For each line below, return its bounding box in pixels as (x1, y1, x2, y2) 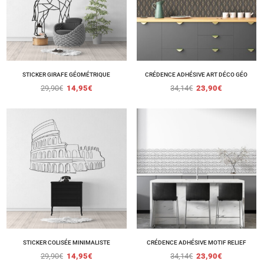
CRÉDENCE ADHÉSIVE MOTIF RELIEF (146, 238, 246, 246)
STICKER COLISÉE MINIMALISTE (22, 238, 110, 246)
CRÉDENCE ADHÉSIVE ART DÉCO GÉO (145, 71, 248, 79)
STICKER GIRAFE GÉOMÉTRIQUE (22, 71, 111, 79)
